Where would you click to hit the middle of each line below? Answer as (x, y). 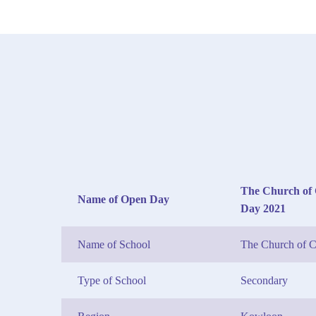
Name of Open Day (123, 199)
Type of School (112, 280)
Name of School (114, 244)
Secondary (264, 280)
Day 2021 (263, 208)
